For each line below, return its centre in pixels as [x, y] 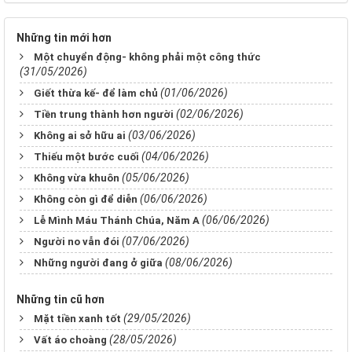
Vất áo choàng [70, 340]
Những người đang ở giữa [98, 263]
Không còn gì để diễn [86, 199]
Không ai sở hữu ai [80, 136]
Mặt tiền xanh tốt [77, 319]
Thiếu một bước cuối [86, 157]
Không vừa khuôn [77, 178]
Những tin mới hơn [64, 38]
